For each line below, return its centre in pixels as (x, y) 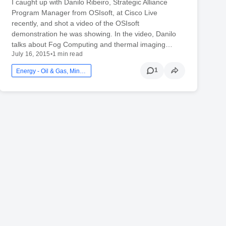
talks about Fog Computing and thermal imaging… (92, 44)
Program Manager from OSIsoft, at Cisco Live (85, 12)
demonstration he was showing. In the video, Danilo (94, 34)
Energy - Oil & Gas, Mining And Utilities (83, 71)
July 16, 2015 (31, 54)
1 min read (68, 54)
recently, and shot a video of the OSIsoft (76, 23)
